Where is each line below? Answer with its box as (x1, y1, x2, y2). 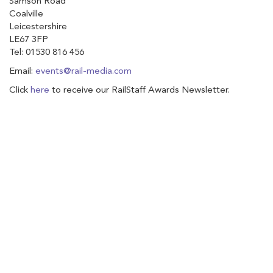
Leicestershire (9, 23, 67, 32)
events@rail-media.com (35, 67, 132, 76)
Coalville (9, 10, 43, 19)
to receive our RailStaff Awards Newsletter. (49, 86, 230, 95)
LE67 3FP (9, 35, 48, 44)
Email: (9, 67, 35, 76)
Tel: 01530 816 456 (9, 48, 84, 57)
